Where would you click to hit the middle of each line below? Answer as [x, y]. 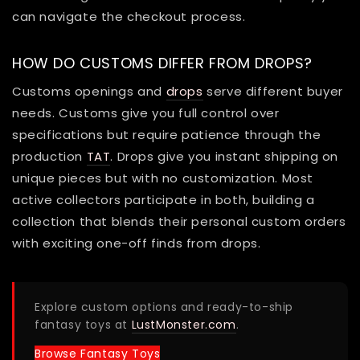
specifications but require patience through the [167, 135]
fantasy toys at [83, 325]
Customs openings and [89, 92]
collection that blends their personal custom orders [179, 222]
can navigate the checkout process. [129, 17]
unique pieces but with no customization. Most [163, 178]
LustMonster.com [184, 325]
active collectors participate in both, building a [164, 200]
